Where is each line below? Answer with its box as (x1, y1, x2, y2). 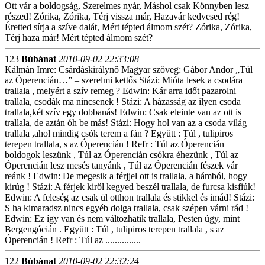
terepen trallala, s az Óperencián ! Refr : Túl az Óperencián (5, 139, 224, 149)
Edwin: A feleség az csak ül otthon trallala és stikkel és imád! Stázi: (5, 192, 254, 202)
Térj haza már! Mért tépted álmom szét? (5, 33, 153, 43)
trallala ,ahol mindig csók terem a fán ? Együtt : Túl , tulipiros (5, 128, 233, 138)
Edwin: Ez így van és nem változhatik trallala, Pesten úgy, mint (5, 214, 240, 224)
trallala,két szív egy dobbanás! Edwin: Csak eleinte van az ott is (5, 107, 241, 117)
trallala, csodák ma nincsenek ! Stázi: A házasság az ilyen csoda (5, 96, 241, 106)
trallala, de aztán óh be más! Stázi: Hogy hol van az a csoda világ (5, 118, 247, 128)
